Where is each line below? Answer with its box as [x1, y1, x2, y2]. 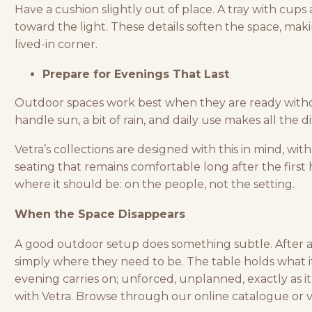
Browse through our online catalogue [76, 289, 289, 303]
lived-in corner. [15, 38, 97, 52]
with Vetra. [15, 289, 76, 303]
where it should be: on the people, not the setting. [15, 178, 295, 192]
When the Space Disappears [15, 207, 185, 221]
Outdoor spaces [15, 95, 104, 109]
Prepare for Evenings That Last [42, 67, 229, 81]
